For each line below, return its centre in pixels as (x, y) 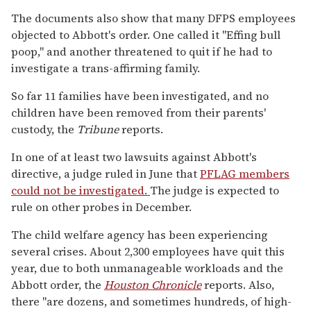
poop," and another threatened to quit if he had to (142, 51)
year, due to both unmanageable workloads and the (147, 268)
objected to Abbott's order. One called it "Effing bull (146, 34)
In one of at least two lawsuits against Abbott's (134, 157)
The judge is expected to (215, 190)
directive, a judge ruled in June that (106, 173)
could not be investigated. (81, 190)
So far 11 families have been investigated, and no (140, 95)
